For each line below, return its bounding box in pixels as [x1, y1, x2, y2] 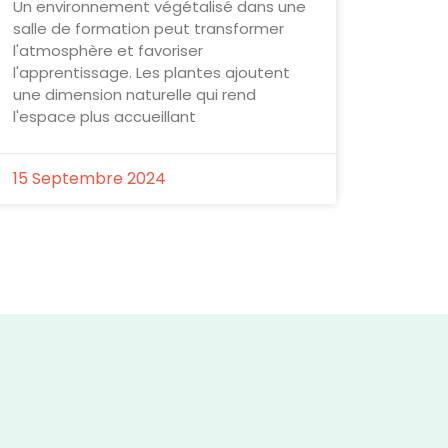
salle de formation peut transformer [12, 17, 284, 39]
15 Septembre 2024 [12, 166, 166, 190]
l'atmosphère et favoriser [12, 39, 203, 61]
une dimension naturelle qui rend [12, 83, 256, 105]
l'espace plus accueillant [12, 105, 196, 127]
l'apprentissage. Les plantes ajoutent [12, 61, 290, 83]
